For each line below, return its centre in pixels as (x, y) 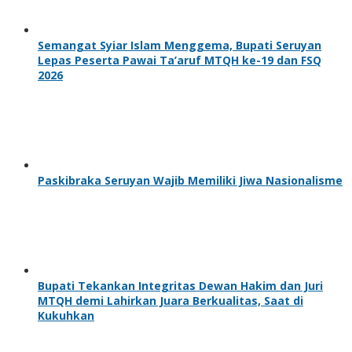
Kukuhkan (66, 315)
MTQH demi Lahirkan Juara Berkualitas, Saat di (170, 300)
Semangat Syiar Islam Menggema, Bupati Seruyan (180, 45)
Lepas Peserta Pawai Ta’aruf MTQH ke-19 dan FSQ (180, 60)
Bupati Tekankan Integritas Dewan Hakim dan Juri (180, 285)
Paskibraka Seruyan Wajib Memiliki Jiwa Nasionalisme (190, 180)
